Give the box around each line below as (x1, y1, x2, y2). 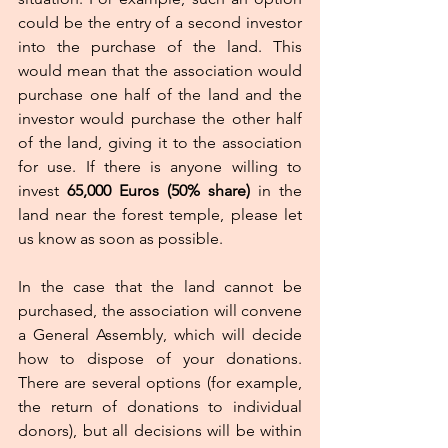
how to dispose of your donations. (18, 349, 302, 369)
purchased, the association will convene (18, 301, 302, 321)
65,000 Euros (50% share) (67, 181, 258, 201)
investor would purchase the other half (18, 109, 302, 129)
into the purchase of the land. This (18, 37, 302, 57)
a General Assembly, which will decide (18, 325, 302, 345)
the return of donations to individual (18, 397, 302, 417)
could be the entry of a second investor (18, 13, 302, 33)
